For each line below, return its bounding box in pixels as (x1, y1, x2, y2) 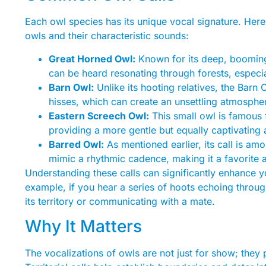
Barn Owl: (49, 81, 94, 93)
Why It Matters (25, 216, 142, 236)
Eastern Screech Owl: (49, 109, 149, 122)
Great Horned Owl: (49, 52, 135, 65)
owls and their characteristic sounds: (25, 30, 189, 42)
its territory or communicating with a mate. (25, 195, 215, 207)
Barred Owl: (49, 138, 104, 150)
